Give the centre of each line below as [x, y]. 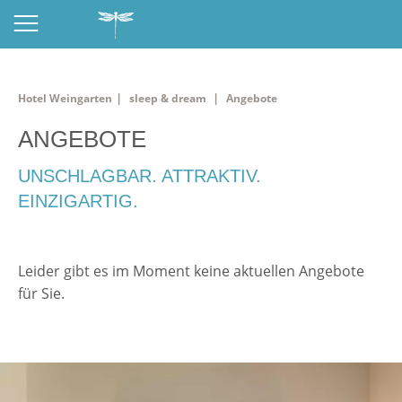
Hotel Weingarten [65, 98]
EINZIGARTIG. [78, 201]
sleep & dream [168, 98]
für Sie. [41, 293]
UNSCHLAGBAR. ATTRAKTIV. [140, 176]
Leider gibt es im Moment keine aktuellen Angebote [191, 271]
